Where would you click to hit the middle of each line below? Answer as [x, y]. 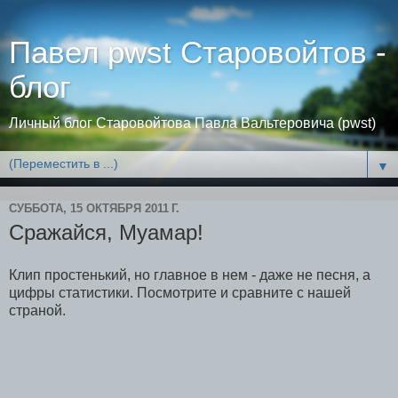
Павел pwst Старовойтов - [198, 52]
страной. [37, 310]
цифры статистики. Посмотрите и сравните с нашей [180, 292]
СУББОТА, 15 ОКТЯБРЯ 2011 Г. [94, 208]
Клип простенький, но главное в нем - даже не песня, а [190, 275]
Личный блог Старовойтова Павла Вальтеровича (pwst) [192, 123]
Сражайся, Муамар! [106, 232]
